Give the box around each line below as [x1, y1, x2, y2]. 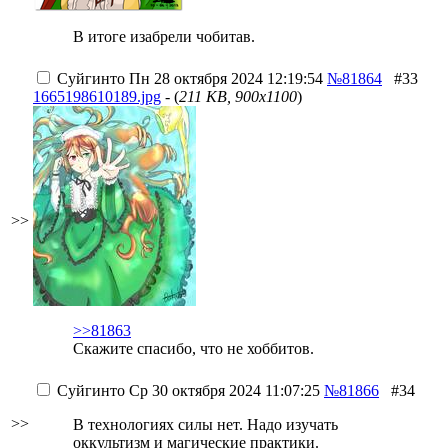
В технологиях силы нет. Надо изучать [73, 416, 338, 433]
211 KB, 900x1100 [179, 88, 297, 105]
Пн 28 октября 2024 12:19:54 [125, 70, 323, 87]
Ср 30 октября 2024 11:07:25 [125, 382, 320, 399]
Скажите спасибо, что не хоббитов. [73, 340, 314, 357]
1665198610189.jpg [33, 88, 161, 105]
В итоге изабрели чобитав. [73, 28, 255, 45]
